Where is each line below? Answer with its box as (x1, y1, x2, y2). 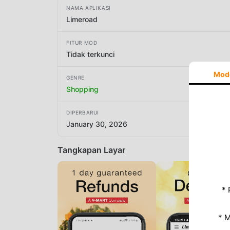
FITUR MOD (66, 39, 98, 46)
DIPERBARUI (66, 109, 99, 116)
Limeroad (66, 14, 98, 24)
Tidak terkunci (66, 49, 114, 59)
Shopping (66, 84, 99, 93)
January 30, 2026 (66, 120, 127, 129)
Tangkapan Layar (57, 144, 125, 155)
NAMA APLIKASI (66, 4, 111, 11)
